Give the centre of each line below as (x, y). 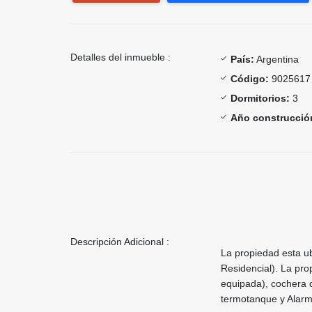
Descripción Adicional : (120, 241)
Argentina (276, 59)
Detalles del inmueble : (120, 57)
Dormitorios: (260, 98)
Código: (250, 78)
